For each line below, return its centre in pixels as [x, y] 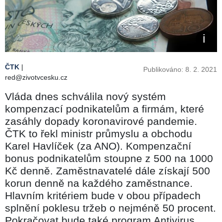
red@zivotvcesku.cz [36, 77]
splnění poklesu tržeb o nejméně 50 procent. [111, 208]
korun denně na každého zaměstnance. [99, 183]
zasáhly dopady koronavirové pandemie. [101, 121]
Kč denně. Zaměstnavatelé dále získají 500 [108, 170]
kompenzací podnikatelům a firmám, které [105, 109]
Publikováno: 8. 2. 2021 [180, 69]
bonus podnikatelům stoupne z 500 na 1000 [109, 158]
